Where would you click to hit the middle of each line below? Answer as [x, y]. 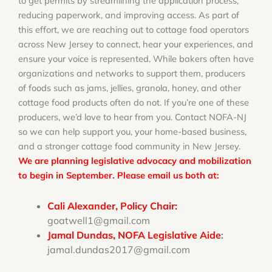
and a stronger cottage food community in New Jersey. [129, 146]
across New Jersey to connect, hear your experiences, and [136, 44]
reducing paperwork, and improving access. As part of [129, 15]
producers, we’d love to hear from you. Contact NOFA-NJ [132, 117]
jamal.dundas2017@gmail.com [119, 249]
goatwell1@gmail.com [99, 220]
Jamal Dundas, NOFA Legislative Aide [134, 235]
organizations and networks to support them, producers [132, 73]
